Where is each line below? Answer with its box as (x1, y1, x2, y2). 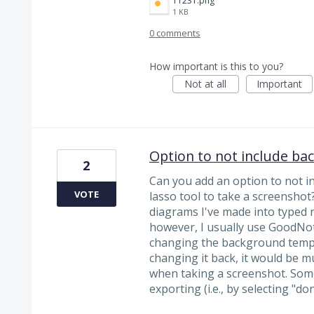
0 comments (149, 26, 200, 39)
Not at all (184, 76, 227, 90)
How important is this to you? (149, 59, 283, 73)
